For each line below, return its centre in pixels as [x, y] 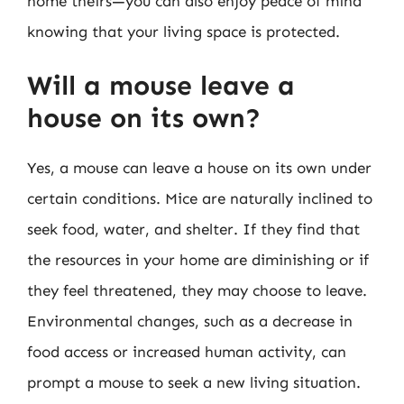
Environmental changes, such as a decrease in [190, 321]
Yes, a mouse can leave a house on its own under [199, 168]
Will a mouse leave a [161, 86]
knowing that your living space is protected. [184, 31]
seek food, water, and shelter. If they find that [193, 229]
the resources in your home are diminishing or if [198, 260]
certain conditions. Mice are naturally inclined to [200, 198]
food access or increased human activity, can [187, 352]
